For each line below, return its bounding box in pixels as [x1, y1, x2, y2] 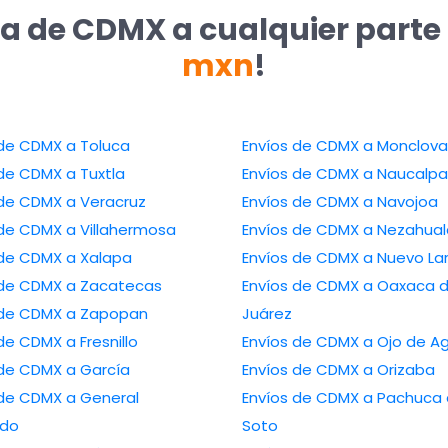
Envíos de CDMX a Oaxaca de [241, 275, 363, 297]
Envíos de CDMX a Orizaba [362, 359, 435, 381]
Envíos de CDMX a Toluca [66, 135, 131, 157]
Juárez [241, 303, 292, 325]
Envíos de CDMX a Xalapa [66, 247, 133, 269]
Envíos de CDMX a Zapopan [66, 303, 149, 325]
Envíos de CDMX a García [66, 359, 131, 381]
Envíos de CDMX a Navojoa [362, 191, 438, 213]
